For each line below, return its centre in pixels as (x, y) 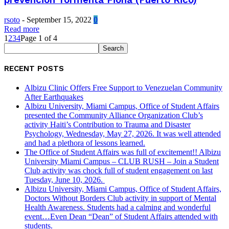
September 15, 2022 (59, 19)
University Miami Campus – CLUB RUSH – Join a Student (122, 161)
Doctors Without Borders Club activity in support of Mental (120, 198)
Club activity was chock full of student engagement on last (119, 170)
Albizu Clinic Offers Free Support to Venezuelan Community (123, 87)
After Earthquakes (54, 97)
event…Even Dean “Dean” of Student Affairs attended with (121, 216)
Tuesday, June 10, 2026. (65, 179)
